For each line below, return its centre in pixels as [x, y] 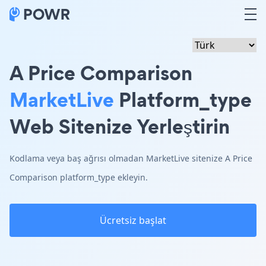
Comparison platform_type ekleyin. [79, 177]
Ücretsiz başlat [133, 220]
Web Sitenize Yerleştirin [120, 126]
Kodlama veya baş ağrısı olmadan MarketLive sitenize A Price [131, 158]
